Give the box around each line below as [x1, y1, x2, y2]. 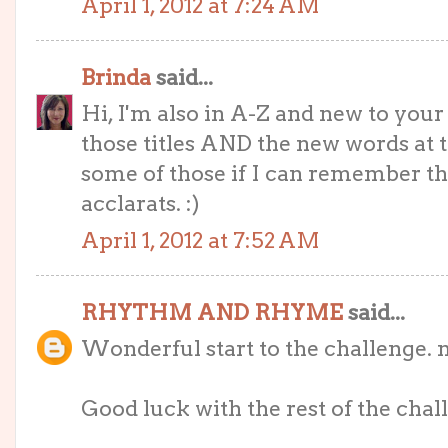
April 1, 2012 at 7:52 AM [81, 227, 320, 253]
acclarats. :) [81, 190, 200, 217]
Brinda [81, 63, 151, 90]
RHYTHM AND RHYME [81, 298, 343, 325]
